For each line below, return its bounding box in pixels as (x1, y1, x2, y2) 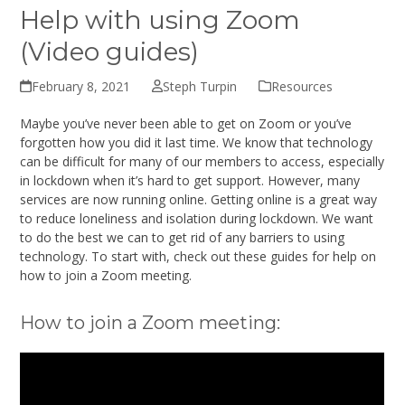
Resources (270, 77, 333, 95)
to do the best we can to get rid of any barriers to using (20, 228, 345, 246)
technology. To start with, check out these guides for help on (20, 247, 377, 265)
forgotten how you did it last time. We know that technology (20, 133, 373, 151)
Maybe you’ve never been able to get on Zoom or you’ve (20, 114, 353, 132)
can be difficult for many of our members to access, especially (20, 152, 385, 170)
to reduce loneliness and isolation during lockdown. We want (20, 209, 374, 227)
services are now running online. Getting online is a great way (20, 190, 378, 208)
